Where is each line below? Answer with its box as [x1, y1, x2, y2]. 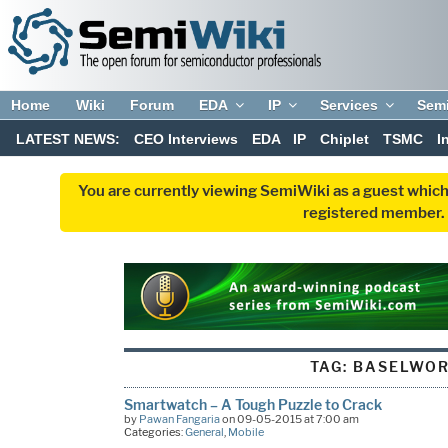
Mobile [227, 424, 264, 439]
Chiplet [320, 131, 370, 148]
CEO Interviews [133, 131, 238, 148]
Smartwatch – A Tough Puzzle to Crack [123, 395, 382, 413]
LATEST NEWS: [16, 131, 121, 148]
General [184, 424, 224, 439]
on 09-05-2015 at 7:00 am [219, 411, 359, 426]
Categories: [123, 424, 185, 439]
